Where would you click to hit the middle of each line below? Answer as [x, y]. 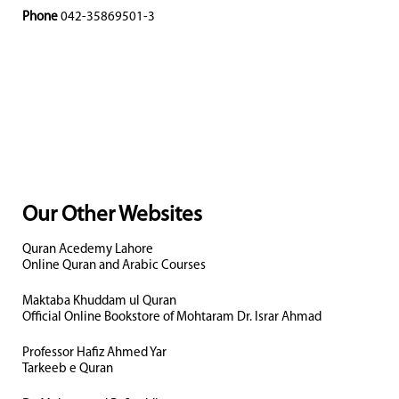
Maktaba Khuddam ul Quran [99, 301]
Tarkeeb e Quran [68, 369]
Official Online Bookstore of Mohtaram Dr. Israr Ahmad [172, 318]
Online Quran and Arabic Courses [114, 266]
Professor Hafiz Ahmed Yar [94, 353]
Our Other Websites [112, 215]
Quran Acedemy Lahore [88, 250]
